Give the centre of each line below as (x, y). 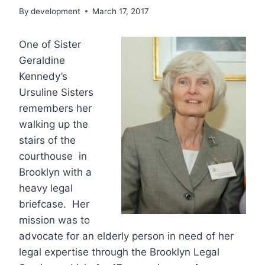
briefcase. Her (54, 204)
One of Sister (50, 44)
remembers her (55, 108)
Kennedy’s (43, 76)
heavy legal (46, 188)
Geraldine (42, 60)
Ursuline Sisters (56, 92)
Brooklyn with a (55, 172)
